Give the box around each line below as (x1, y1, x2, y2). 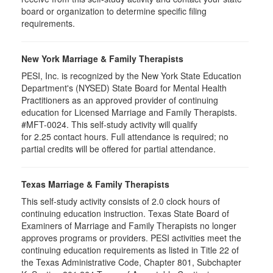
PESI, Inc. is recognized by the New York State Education (21, 69, 241, 82)
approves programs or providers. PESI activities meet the (21, 232, 241, 244)
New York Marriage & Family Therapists (21, 52, 183, 65)
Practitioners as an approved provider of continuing (21, 94, 218, 106)
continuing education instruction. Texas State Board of (21, 207, 229, 219)
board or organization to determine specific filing (21, 5, 207, 17)
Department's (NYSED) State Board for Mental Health (21, 82, 227, 94)
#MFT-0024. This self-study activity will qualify (21, 118, 197, 130)
